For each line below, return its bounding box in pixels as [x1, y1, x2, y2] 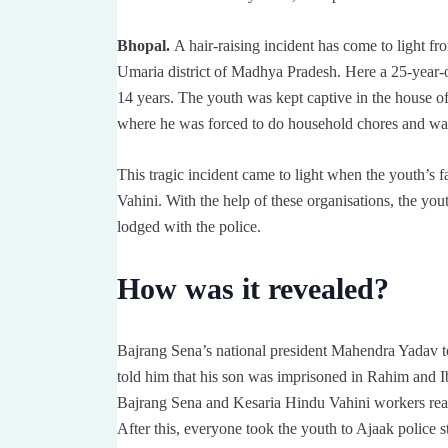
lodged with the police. [117, 217, 261, 235]
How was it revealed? [117, 271, 389, 305]
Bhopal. [117, 36, 170, 54]
